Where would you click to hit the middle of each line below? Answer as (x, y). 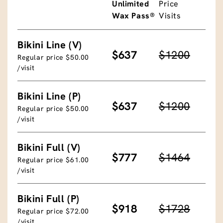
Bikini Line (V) (50, 45)
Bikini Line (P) (49, 96)
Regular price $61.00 (53, 160)
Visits (170, 15)
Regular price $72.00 (53, 211)
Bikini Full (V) (49, 147)
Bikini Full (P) (49, 198)
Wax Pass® (134, 15)
